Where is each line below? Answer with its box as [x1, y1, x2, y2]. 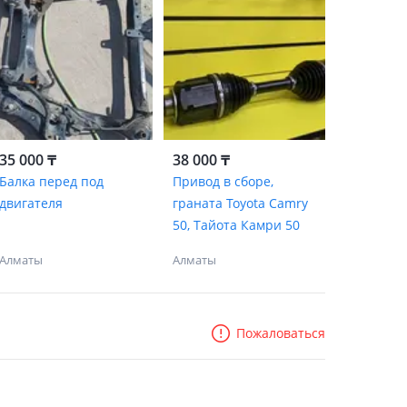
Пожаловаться [236, 324, 325, 342]
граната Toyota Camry [172, 194, 308, 212]
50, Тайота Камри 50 [172, 216, 300, 233]
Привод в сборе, [172, 173, 273, 190]
